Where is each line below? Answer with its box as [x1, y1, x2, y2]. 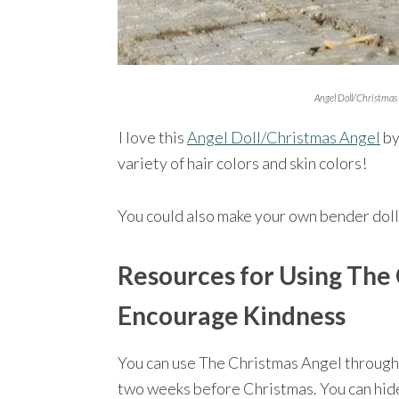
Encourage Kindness [118, 299, 346, 330]
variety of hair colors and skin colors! [118, 152, 367, 173]
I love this [118, 126, 187, 147]
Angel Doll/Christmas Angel [187, 126, 380, 147]
